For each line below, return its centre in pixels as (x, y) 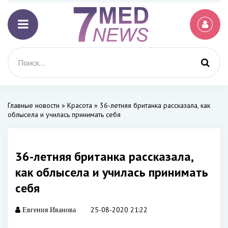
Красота (80, 105)
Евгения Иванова (48, 210)
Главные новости (34, 105)
